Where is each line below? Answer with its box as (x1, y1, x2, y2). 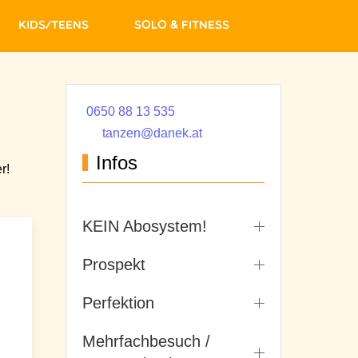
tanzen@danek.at (102, 126, 202, 141)
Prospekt (82, 256, 145, 274)
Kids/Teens (18, 19, 89, 32)
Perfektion (82, 294, 154, 312)
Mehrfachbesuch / (82, 332, 210, 351)
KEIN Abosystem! (82, 217, 207, 236)
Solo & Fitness (134, 19, 229, 32)
